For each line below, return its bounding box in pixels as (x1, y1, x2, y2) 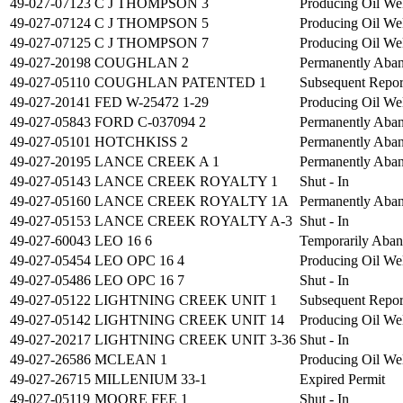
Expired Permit (300, 372, 385, 388)
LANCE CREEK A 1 (94, 154, 219, 170)
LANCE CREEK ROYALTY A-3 (94, 213, 292, 229)
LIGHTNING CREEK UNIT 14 (94, 312, 284, 328)
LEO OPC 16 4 (94, 253, 184, 269)
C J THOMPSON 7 (94, 35, 209, 51)
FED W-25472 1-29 (94, 94, 209, 111)
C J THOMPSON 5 (94, 15, 209, 31)
